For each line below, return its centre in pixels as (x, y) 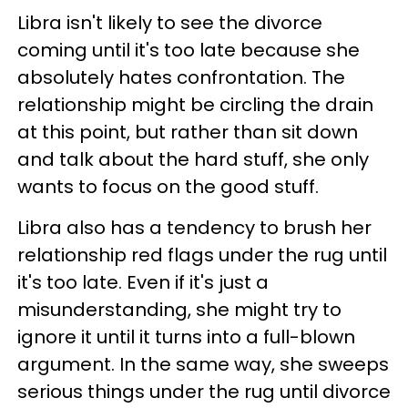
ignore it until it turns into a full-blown (186, 337)
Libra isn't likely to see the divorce (170, 22)
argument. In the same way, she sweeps (203, 364)
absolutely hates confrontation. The (181, 77)
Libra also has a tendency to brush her (194, 227)
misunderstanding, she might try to (179, 309)
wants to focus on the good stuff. (168, 186)
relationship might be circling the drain (195, 104)
